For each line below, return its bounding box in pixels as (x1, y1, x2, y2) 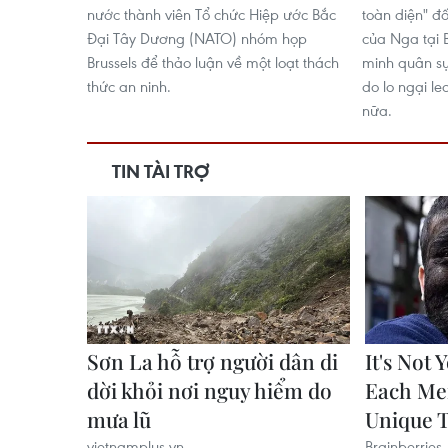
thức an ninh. (87, 76, 171, 96)
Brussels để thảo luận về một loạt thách (87, 52, 339, 72)
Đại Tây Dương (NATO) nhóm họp (87, 28, 307, 48)
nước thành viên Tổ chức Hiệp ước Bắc (87, 4, 336, 24)
